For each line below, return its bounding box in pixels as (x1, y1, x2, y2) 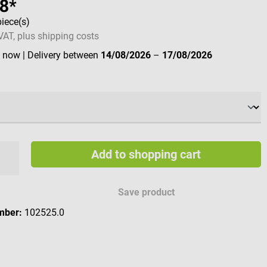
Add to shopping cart (91, 147, 201, 162)
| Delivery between (23, 49, 101, 61)
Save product (118, 187, 175, 198)
